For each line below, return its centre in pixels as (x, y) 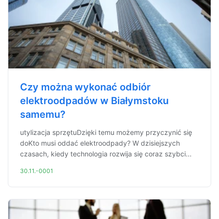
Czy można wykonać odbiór (85, 87)
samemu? (43, 114)
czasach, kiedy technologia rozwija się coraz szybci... (106, 154)
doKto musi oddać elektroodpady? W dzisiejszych (100, 143)
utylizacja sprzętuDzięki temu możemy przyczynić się (106, 132)
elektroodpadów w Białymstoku (94, 101)
